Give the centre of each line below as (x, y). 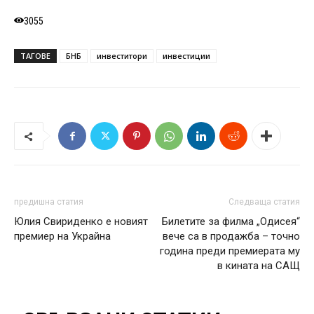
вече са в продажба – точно (231, 236)
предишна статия (49, 202)
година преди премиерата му (230, 251)
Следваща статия (264, 202)
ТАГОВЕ (35, 56)
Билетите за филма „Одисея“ (231, 221)
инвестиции (186, 56)
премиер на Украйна (62, 236)
